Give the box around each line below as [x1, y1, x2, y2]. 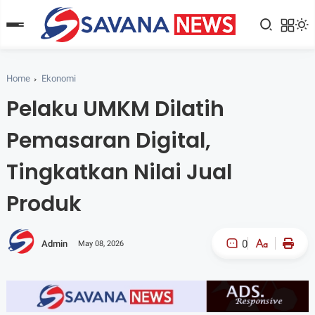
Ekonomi [41, 73, 76, 84]
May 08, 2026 [77, 238, 124, 248]
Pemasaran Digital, [6, 126, 211, 155]
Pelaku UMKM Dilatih [6, 94, 224, 124]
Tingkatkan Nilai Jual [6, 157, 232, 187]
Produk [6, 189, 82, 219]
